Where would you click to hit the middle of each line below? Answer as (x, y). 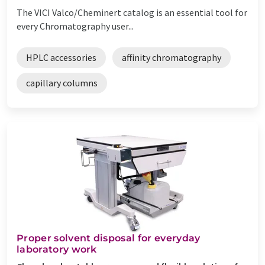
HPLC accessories (61, 57)
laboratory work (57, 249)
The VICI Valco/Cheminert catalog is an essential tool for (132, 12)
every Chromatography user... (75, 26)
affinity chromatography (172, 57)
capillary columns (62, 83)
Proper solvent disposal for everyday (109, 238)
